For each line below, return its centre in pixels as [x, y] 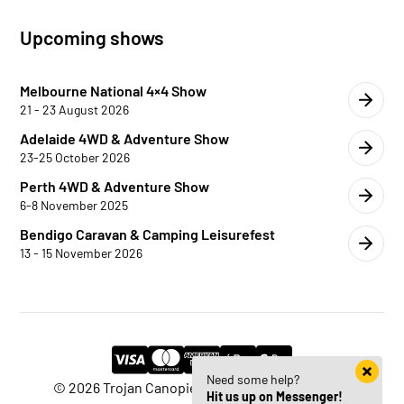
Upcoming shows [92, 37]
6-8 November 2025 [74, 205]
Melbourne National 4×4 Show [114, 91]
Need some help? [253, 379]
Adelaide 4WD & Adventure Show [125, 138]
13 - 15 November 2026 [82, 253]
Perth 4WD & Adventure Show [115, 186]
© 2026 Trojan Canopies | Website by [174, 387]
